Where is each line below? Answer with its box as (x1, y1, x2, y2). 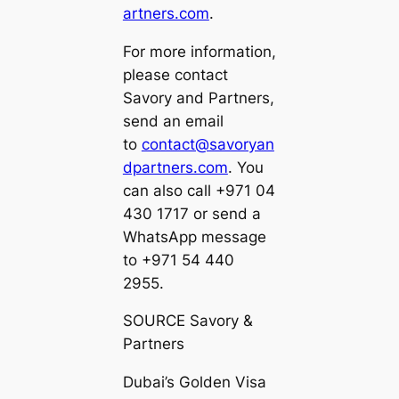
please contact (122, 65, 228, 84)
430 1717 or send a (122, 204, 261, 223)
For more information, (122, 42, 276, 61)
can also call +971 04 (122, 181, 275, 199)
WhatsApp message (122, 227, 266, 246)
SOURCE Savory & (122, 312, 253, 330)
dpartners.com (122, 158, 228, 176)
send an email (122, 111, 224, 130)
